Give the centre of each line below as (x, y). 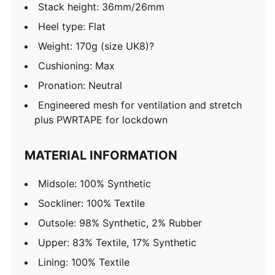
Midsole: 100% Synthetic (95, 184)
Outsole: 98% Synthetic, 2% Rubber (120, 223)
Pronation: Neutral (80, 85)
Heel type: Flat (72, 26)
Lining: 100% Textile (84, 262)
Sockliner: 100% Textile (91, 203)
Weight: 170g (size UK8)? (96, 46)
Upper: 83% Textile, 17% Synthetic (117, 242)
